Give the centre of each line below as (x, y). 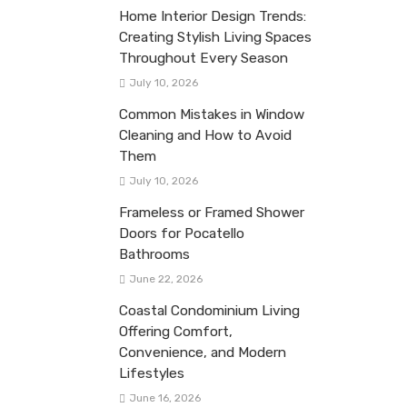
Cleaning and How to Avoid (205, 135)
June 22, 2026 (165, 278)
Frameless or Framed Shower (212, 212)
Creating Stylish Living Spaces (215, 37)
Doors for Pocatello (182, 233)
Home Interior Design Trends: (213, 16)
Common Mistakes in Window (212, 114)
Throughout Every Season (203, 58)
